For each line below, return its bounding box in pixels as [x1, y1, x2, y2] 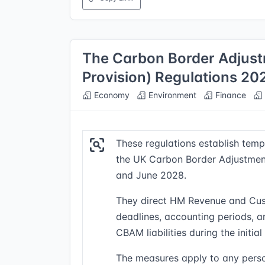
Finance [213, 90, 246, 100]
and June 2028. [116, 169, 186, 181]
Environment [146, 90, 196, 100]
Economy [92, 90, 130, 100]
